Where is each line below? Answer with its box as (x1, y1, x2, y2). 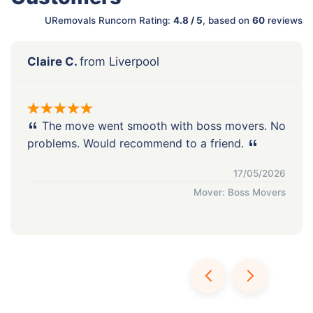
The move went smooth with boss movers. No (38, 118, 286, 133)
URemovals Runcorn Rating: (45, 14, 173, 26)
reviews (265, 14, 303, 26)
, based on (203, 14, 252, 26)
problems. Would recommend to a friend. (27, 136, 247, 150)
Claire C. (27, 54, 80, 68)
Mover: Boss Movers (194, 186, 286, 198)
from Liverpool (80, 54, 159, 68)
